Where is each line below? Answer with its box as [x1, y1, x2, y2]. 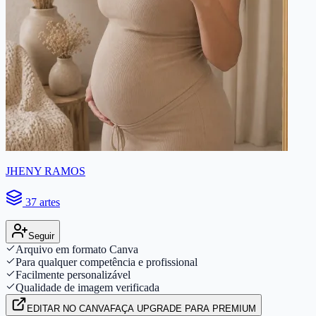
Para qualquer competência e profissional [16, 255, 197, 268]
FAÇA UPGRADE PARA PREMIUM [110, 303, 256, 314]
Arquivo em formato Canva [16, 243, 138, 255]
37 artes [25, 195, 60, 208]
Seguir [28, 230, 54, 241]
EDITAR [27, 303, 63, 314]
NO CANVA [63, 303, 110, 314]
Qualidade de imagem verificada [16, 281, 159, 293]
